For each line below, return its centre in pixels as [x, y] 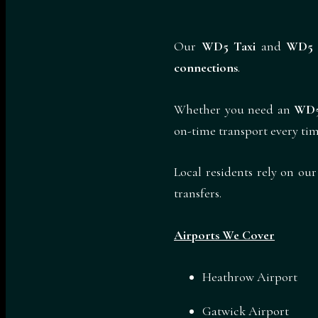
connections [206, 67]
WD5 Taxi [229, 46]
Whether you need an [234, 109]
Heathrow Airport [250, 276]
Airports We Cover [224, 235]
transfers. [198, 193]
